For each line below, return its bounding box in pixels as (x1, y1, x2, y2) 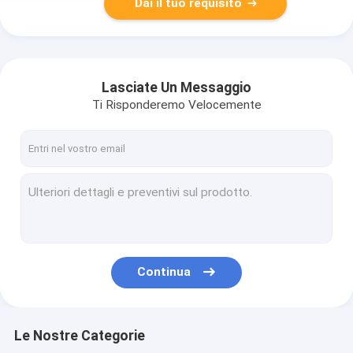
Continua (137, 265, 191, 280)
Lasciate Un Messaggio (102, 79, 251, 95)
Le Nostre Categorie (13, 328, 145, 344)
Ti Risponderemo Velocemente (91, 98, 262, 113)
